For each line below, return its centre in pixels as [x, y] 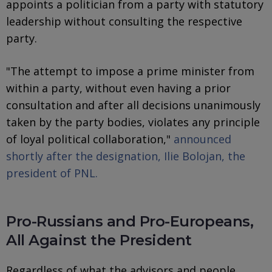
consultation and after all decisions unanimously [133, 105]
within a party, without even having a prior [118, 88]
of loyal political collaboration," [88, 139]
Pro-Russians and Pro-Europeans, [130, 221]
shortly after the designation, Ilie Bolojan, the [126, 156]
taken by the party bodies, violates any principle [133, 122]
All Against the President [99, 240]
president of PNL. [52, 173]
